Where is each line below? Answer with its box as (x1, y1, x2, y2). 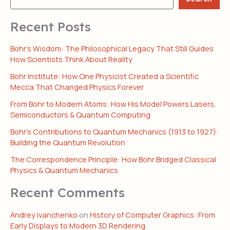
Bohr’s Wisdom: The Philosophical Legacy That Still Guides (10, 43, 214, 54)
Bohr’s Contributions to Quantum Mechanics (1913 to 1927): (10, 126, 219, 137)
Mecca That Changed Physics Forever (10, 82, 144, 92)
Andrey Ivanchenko (10, 209, 78, 220)
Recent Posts (10, 18, 91, 34)
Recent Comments (10, 184, 125, 201)
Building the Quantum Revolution (10, 137, 125, 148)
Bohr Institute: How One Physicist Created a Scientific (10, 71, 199, 82)
